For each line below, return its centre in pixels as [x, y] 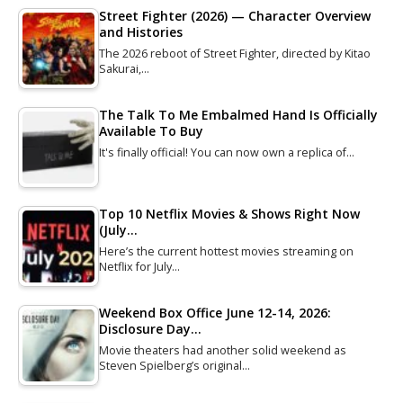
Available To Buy [151, 130]
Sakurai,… [124, 68]
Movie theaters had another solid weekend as [223, 350]
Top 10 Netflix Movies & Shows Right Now [229, 213]
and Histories [141, 31]
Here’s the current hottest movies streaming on [226, 251]
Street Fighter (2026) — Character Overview [235, 15]
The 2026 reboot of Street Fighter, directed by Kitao [235, 53]
